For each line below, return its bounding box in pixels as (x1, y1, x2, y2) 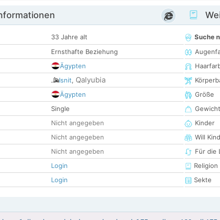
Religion (192, 162, 218, 170)
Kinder (195, 119, 215, 127)
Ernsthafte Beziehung (51, 48, 118, 56)
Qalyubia (76, 75, 106, 85)
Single (51, 105, 70, 113)
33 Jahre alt (51, 33, 87, 41)
